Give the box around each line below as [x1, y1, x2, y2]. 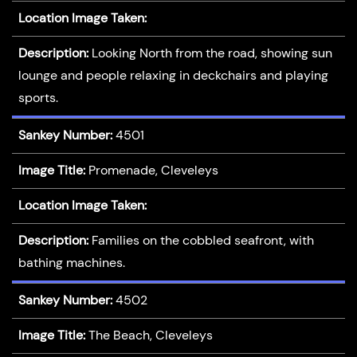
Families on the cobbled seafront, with [91, 233, 314, 249]
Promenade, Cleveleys [88, 163, 218, 178]
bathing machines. [18, 255, 125, 271]
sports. [18, 90, 58, 106]
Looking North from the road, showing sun [91, 45, 332, 61]
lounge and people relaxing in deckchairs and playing [18, 68, 328, 84]
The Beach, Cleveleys [88, 328, 213, 343]
